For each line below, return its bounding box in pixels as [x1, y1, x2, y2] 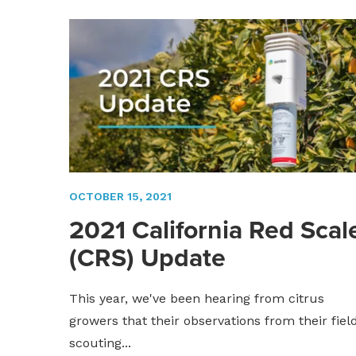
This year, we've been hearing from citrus [69, 291, 324, 307]
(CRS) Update [69, 238, 226, 277]
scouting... [69, 335, 131, 351]
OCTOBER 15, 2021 [69, 190, 172, 203]
